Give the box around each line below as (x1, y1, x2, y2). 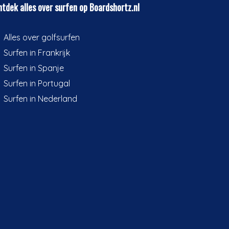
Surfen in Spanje (4, 63, 64, 73)
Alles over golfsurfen (4, 32, 80, 42)
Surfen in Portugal (4, 78, 70, 88)
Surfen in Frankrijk (4, 48, 70, 58)
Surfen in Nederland (4, 94, 77, 104)
